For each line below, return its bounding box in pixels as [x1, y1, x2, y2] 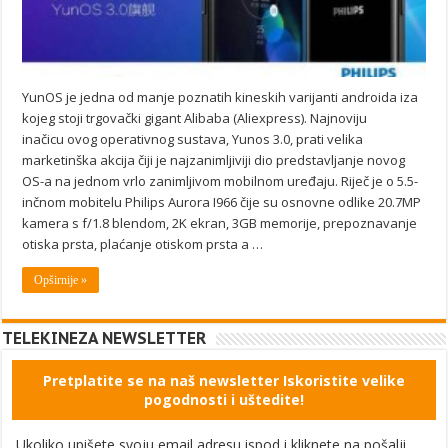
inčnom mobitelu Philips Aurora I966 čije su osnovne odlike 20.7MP [22, 193, 422, 212]
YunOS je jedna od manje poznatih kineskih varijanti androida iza [22, 88, 419, 107]
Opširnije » [34, 273, 88, 288]
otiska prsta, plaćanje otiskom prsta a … [22, 235, 264, 254]
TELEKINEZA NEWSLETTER [2, 328, 207, 349]
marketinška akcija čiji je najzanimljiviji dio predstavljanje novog [22, 151, 406, 170]
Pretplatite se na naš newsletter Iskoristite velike [42, 371, 405, 391]
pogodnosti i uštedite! [143, 390, 304, 410]
